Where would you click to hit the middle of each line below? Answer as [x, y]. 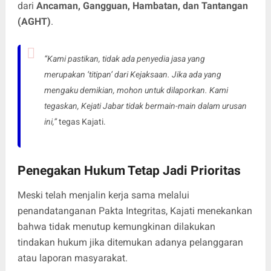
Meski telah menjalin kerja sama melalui [103, 195]
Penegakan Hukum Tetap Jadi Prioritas [129, 170]
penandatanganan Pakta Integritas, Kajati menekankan [135, 211]
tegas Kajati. [81, 121]
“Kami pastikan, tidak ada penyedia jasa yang [124, 58]
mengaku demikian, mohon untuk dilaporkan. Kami [136, 90]
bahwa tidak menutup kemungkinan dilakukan [116, 226]
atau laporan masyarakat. [72, 258]
